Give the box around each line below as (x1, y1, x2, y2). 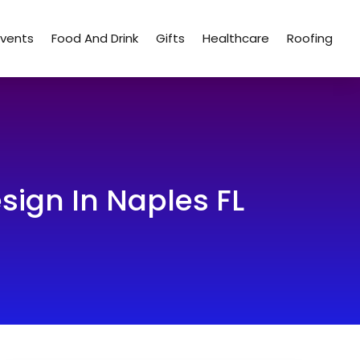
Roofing (287, 30, 333, 47)
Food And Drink (51, 30, 139, 47)
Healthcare (202, 30, 270, 47)
